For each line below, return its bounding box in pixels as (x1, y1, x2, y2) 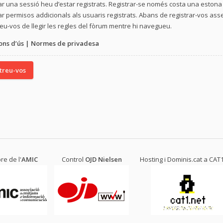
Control (61, 155, 85, 164)
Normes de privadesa (31, 39, 99, 48)
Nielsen (98, 155, 122, 164)
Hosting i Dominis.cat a (139, 155, 209, 164)
